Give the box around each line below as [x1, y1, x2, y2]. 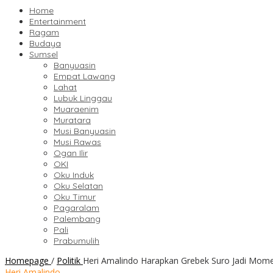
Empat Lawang [54, 71, 115, 82]
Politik [57, 255, 80, 267]
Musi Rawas [54, 136, 101, 148]
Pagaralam [54, 202, 99, 214]
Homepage [5, 255, 49, 267]
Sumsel [29, 49, 58, 60]
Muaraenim [54, 104, 99, 115]
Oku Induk [54, 169, 94, 181]
